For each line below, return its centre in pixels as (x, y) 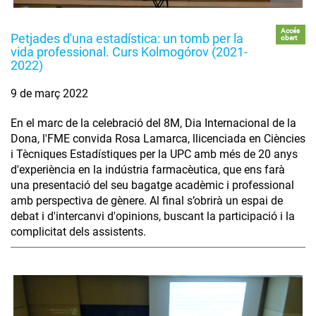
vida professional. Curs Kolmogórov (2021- (129, 51)
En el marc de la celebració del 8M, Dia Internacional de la (153, 123)
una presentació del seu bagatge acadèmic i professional (152, 185)
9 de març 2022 (49, 93)
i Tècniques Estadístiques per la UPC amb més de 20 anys (154, 154)
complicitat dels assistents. (78, 231)
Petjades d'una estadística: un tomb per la (127, 38)
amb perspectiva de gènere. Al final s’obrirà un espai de (147, 200)
